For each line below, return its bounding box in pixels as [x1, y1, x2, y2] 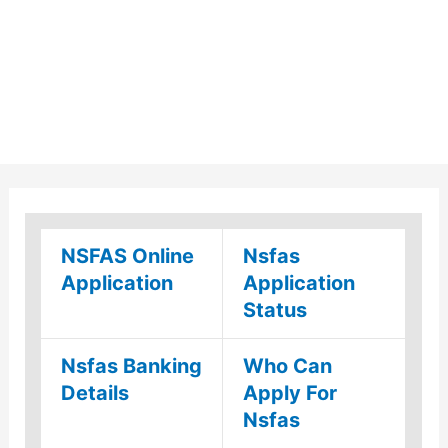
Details [61, 381, 130, 406]
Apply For [243, 381, 338, 406]
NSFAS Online [61, 244, 195, 269]
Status [243, 298, 308, 323]
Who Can [243, 354, 333, 379]
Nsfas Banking [61, 354, 203, 379]
